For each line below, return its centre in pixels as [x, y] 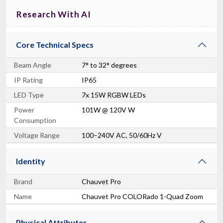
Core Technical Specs [55, 44]
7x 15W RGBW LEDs [114, 95]
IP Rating [28, 80]
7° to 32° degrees [109, 65]
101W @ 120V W [108, 110]
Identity [31, 161]
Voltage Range [37, 135]
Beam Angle [33, 65]
